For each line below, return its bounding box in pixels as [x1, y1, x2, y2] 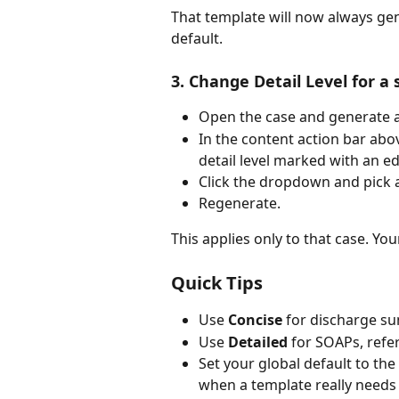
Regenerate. [199, 192, 281, 213]
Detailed [228, 331, 288, 352]
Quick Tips [171, 271, 263, 296]
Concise [228, 310, 282, 330]
